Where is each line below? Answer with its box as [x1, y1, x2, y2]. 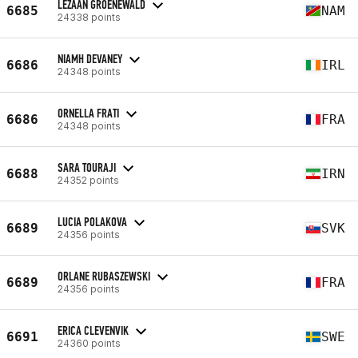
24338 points [58, 10, 121, 23]
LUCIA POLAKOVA [58, 213, 127, 229]
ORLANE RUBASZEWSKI [58, 268, 150, 284]
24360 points [58, 336, 121, 349]
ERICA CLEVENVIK [58, 322, 129, 338]
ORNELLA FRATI [58, 105, 119, 121]
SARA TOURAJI [58, 159, 116, 175]
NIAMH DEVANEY [58, 50, 122, 66]
